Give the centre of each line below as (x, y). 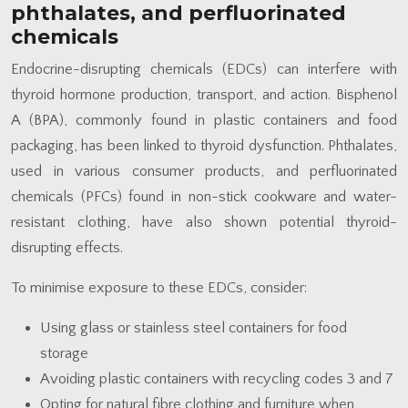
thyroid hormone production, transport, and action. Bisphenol (204, 94)
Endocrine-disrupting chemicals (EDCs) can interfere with (204, 69)
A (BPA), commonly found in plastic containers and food (204, 120)
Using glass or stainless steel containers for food (194, 327)
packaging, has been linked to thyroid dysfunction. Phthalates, (204, 145)
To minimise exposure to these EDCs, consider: (159, 287)
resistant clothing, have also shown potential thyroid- (204, 222)
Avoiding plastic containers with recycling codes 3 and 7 (217, 378)
